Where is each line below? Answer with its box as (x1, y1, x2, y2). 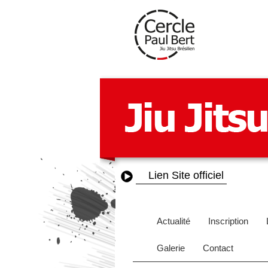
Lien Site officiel (148, 169, 224, 181)
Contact (203, 243, 233, 253)
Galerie (157, 243, 185, 253)
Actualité (157, 216, 190, 226)
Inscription (208, 216, 248, 226)
